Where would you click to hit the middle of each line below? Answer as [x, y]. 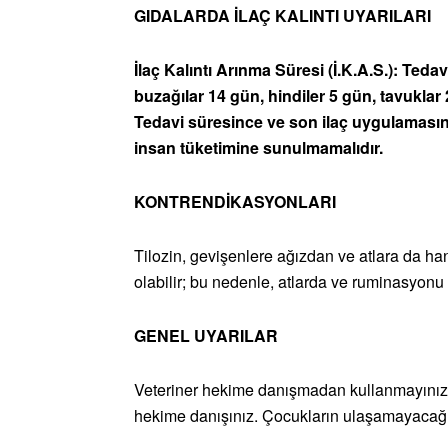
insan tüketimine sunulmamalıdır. [258, 148]
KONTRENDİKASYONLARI [235, 202]
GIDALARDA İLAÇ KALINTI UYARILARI [282, 16]
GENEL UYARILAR [206, 336]
